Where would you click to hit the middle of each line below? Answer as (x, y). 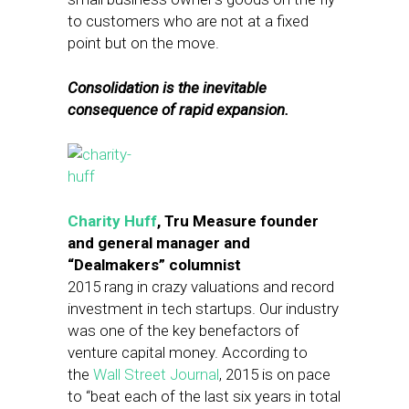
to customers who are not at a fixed (188, 21)
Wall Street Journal (156, 374)
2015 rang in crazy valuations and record (201, 287)
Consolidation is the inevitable (167, 88)
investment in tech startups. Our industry (203, 309)
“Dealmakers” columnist (154, 265)
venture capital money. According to (188, 352)
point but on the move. (143, 43)
